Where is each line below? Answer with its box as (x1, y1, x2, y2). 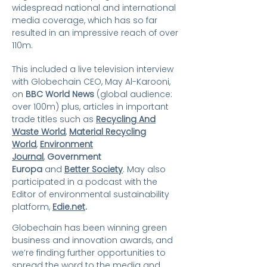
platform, (12, 201, 52, 213)
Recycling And (96, 113, 156, 125)
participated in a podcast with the (12, 176, 157, 188)
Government (47, 151, 101, 163)
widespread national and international (12, 2, 176, 14)
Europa (12, 163, 42, 175)
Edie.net (52, 201, 85, 213)
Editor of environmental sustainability (12, 188, 169, 200)
